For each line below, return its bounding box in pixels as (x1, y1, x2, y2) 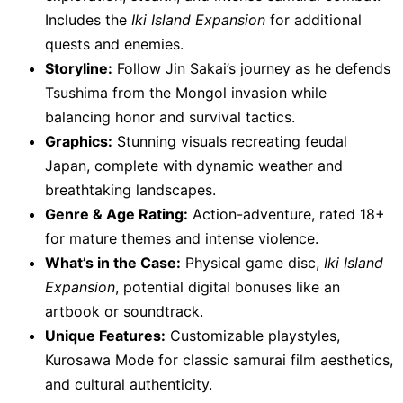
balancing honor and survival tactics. (45, 107, 295, 126)
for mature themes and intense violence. (45, 228, 318, 247)
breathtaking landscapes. (45, 180, 216, 199)
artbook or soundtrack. (45, 301, 203, 320)
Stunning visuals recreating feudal (112, 131, 347, 150)
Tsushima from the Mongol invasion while (45, 83, 327, 102)
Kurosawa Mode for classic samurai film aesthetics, (45, 350, 393, 369)
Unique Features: (45, 326, 166, 345)
